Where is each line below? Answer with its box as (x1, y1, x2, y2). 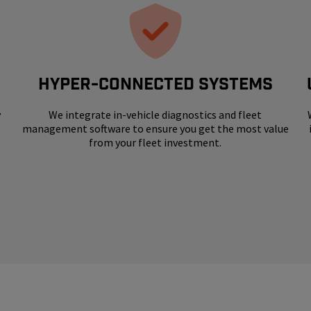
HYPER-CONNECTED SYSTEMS (37, 76, 273, 93)
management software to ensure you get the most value (22, 121, 289, 136)
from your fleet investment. (89, 135, 222, 150)
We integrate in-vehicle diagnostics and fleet (49, 108, 262, 122)
